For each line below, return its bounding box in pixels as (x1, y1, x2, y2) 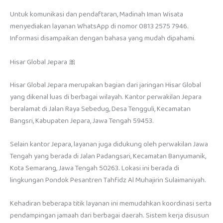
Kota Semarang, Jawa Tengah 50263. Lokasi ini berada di (10, 162, 179, 174)
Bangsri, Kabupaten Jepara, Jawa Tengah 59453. (10, 114, 154, 127)
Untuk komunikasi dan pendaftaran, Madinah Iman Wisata (10, 8, 183, 21)
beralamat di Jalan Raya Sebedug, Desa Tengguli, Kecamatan (10, 103, 191, 115)
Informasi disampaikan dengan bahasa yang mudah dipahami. (10, 32, 196, 45)
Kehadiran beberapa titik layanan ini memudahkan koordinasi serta (10, 198, 212, 210)
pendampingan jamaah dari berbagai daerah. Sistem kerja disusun (10, 210, 209, 222)
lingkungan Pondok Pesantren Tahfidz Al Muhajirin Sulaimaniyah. (10, 174, 206, 186)
